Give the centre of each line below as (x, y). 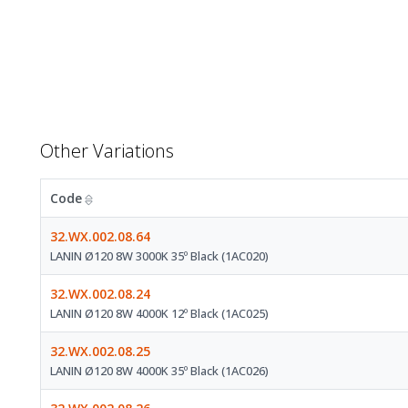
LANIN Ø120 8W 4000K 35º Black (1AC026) (159, 371)
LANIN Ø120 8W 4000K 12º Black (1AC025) (159, 314)
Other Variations (107, 151)
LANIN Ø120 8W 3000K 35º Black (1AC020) (159, 256)
